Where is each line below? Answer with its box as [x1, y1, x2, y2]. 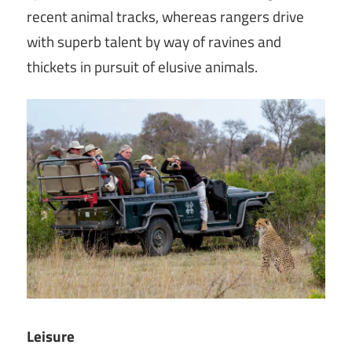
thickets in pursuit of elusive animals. [27, 55, 258, 78]
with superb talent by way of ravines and [27, 30, 281, 53]
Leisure [27, 325, 75, 348]
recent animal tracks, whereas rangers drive [27, 5, 304, 27]
